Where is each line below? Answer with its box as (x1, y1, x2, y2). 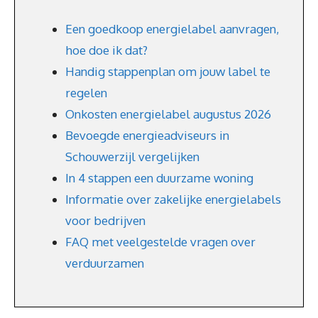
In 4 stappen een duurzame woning (65, 170, 253, 185)
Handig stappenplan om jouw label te (65, 64, 270, 79)
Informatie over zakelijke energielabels (65, 192, 281, 207)
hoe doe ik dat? (65, 43, 148, 57)
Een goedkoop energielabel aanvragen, (65, 21, 279, 36)
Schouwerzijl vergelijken (65, 149, 199, 164)
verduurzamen (65, 256, 144, 270)
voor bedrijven (65, 213, 146, 228)
